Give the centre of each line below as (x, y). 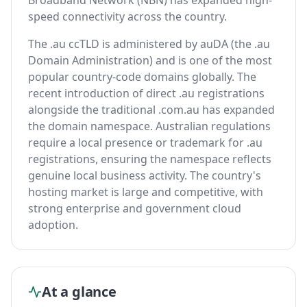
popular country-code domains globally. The (142, 77)
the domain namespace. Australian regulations (149, 126)
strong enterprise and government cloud (135, 208)
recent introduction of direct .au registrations (146, 93)
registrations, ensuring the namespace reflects (150, 159)
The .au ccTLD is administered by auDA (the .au (149, 44)
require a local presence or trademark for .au (145, 143)
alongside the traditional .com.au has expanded (151, 110)
